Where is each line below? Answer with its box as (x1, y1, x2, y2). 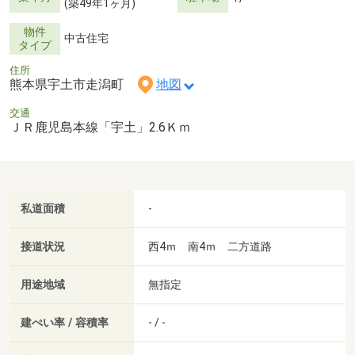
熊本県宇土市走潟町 (10, 77, 136, 93)
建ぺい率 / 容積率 (21, 315, 109, 330)
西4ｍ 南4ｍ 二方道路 (148, 239, 272, 253)
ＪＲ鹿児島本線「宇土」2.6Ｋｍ (10, 120, 191, 136)
